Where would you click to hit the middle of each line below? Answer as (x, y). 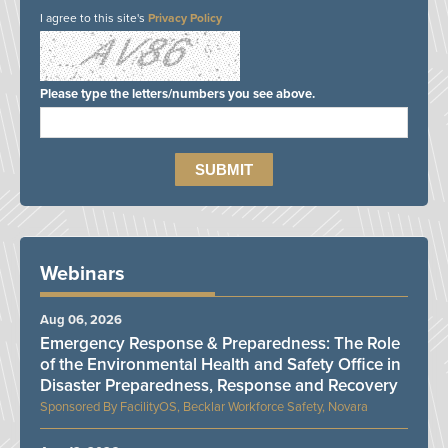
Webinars (82, 273)
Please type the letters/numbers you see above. (177, 93)
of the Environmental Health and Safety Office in (220, 364)
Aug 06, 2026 (81, 319)
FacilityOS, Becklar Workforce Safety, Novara (244, 406)
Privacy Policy (185, 17)
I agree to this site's (94, 17)
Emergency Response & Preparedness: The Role (220, 343)
